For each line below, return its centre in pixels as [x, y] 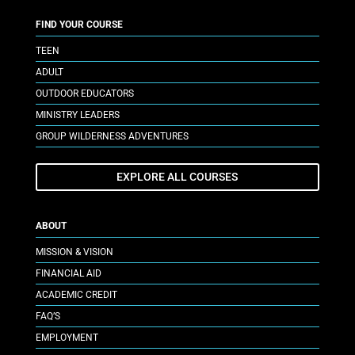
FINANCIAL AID [68, 274]
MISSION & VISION [74, 252]
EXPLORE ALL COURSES [177, 177]
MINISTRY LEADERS [77, 115]
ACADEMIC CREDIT [76, 295]
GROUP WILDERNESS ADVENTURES [112, 136]
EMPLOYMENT [67, 338]
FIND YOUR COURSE [79, 24]
